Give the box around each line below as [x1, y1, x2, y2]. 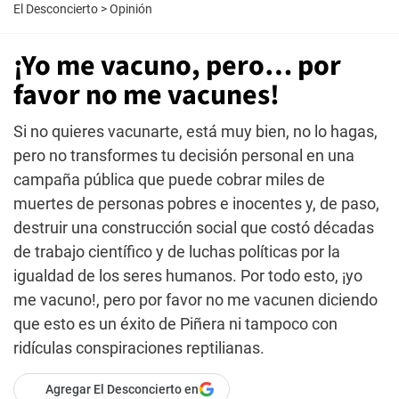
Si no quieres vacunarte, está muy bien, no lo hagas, [13, 122, 378, 141]
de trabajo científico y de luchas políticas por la [13, 242, 340, 261]
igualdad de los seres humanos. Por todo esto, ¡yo [13, 266, 362, 285]
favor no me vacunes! [13, 75, 280, 116]
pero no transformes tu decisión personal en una [13, 146, 354, 165]
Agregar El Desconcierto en [45, 382, 199, 396]
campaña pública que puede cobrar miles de [13, 170, 325, 189]
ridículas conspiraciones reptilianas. [13, 338, 265, 357]
